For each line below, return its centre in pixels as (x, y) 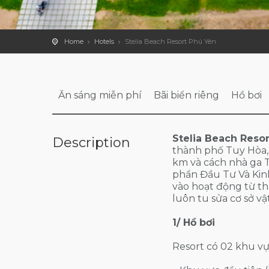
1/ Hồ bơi (194, 222)
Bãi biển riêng (186, 95)
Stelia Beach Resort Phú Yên (171, 41)
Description (91, 143)
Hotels (104, 41)
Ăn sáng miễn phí (100, 95)
